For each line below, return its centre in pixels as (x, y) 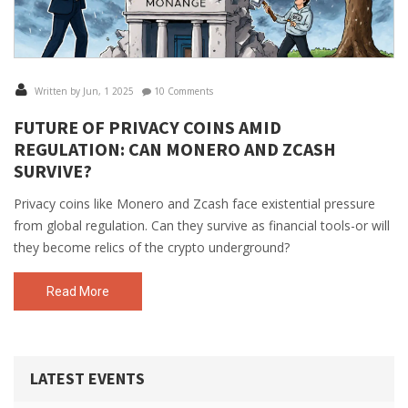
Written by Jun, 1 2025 (83, 91)
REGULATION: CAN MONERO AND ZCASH (175, 149)
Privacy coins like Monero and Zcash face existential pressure (194, 204)
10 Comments (182, 91)
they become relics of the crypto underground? (152, 247)
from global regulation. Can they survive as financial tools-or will (202, 225)
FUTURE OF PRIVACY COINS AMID (148, 127)
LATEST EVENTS (87, 378)
